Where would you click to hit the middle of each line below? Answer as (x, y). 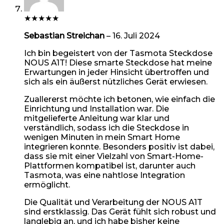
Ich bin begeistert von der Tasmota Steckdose (118, 53)
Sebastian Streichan (65, 35)
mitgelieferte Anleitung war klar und (97, 118)
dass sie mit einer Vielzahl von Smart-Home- (114, 156)
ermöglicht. (47, 184)
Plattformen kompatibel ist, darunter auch (110, 165)
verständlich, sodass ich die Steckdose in (106, 127)
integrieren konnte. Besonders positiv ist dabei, (119, 146)
